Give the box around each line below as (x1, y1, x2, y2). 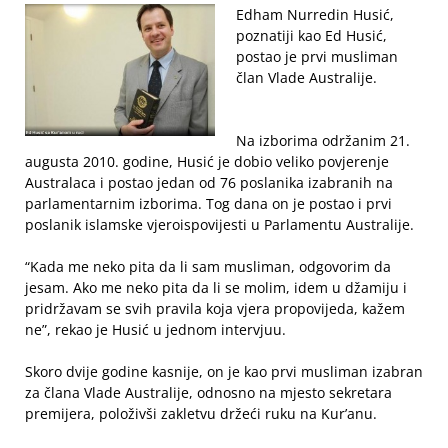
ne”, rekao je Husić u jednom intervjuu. (25, 320, 286, 339)
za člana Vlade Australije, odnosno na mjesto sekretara (25, 383, 392, 402)
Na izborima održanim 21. (236, 131, 410, 150)
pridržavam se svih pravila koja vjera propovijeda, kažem (25, 299, 405, 318)
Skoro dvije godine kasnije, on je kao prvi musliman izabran (25, 362, 423, 381)
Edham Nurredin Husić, (236, 5, 394, 24)
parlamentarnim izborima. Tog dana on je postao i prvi (25, 194, 392, 213)
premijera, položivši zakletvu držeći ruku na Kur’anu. (25, 404, 377, 423)
